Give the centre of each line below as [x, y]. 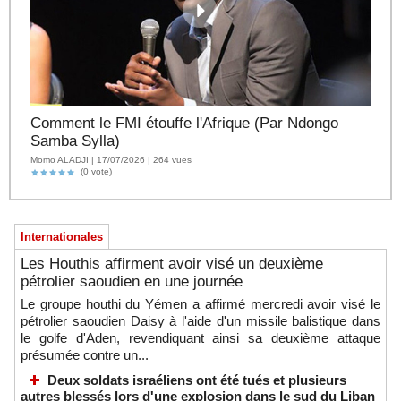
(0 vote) [94, 172]
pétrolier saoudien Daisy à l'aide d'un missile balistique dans [200, 321]
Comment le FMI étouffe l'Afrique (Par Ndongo [184, 124]
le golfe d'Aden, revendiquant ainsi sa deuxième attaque [200, 338]
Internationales [62, 237]
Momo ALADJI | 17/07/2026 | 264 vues [111, 159]
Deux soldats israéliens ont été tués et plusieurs [197, 380]
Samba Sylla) [75, 141]
